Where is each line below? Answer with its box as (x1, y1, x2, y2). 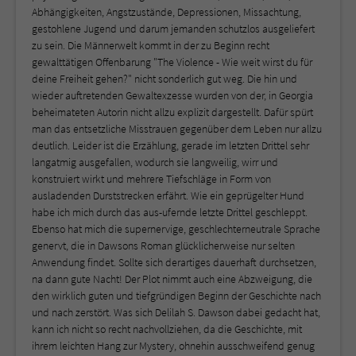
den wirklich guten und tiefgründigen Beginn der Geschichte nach (32, 288, 321, 303)
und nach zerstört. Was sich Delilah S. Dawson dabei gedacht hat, (32, 304, 320, 319)
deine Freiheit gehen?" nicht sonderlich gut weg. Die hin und (32, 71, 297, 86)
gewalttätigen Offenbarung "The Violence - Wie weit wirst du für (32, 54, 312, 69)
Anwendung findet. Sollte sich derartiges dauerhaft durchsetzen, (32, 254, 316, 269)
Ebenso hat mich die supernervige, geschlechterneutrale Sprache (32, 221, 320, 236)
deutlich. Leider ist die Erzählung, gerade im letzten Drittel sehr (32, 137, 309, 153)
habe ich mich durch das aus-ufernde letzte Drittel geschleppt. (32, 204, 308, 219)
